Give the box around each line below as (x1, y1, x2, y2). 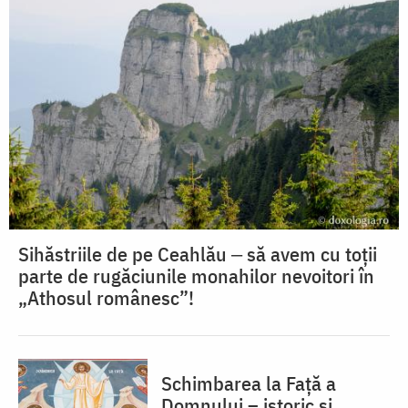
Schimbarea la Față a (161, 369, 336, 396)
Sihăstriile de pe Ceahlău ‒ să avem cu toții (18, 240, 377, 267)
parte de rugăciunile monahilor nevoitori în (18, 261, 374, 289)
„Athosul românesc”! (18, 283, 194, 311)
